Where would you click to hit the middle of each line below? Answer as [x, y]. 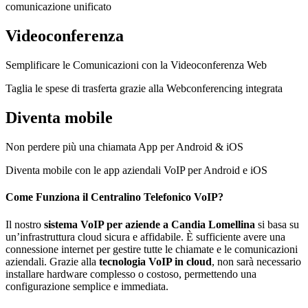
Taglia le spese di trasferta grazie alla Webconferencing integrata [144, 89]
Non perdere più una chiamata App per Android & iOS [124, 146]
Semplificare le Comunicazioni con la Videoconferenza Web [136, 65]
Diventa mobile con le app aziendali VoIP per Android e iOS [136, 170]
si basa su [277, 224]
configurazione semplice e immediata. [87, 286]
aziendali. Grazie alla [52, 261]
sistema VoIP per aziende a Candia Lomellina [150, 224]
